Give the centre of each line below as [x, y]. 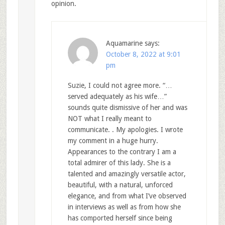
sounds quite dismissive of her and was [127, 108]
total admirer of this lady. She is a [119, 163]
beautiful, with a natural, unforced [120, 185]
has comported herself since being [120, 218]
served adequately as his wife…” [117, 97]
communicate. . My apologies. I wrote [125, 130]
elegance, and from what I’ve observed [127, 196]
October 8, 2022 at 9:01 [143, 54]
